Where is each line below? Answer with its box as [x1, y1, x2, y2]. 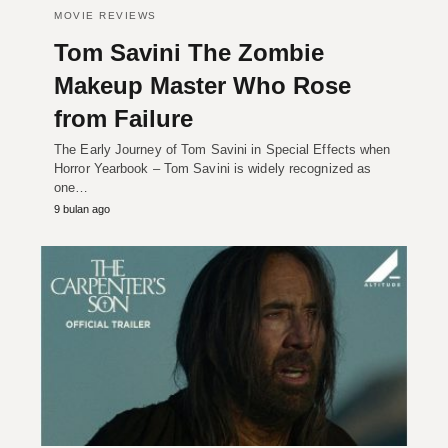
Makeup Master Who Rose [54, 72, 351, 100]
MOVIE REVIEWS [54, 10, 157, 22]
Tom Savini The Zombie [54, 39, 324, 67]
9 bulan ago [54, 203, 110, 216]
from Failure [54, 105, 193, 133]
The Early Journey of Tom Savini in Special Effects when [54, 142, 391, 158]
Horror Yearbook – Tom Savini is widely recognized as [54, 161, 372, 177]
